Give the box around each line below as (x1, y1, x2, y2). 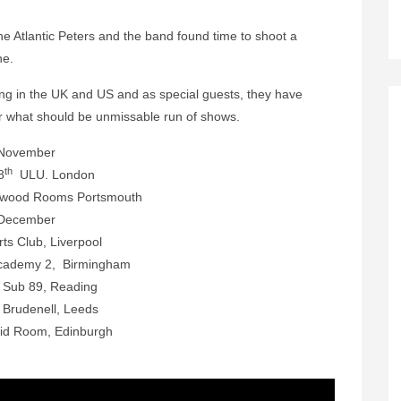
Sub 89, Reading (2, 279, 98, 294)
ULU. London (13, 167, 95, 182)
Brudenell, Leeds (2, 302, 98, 316)
